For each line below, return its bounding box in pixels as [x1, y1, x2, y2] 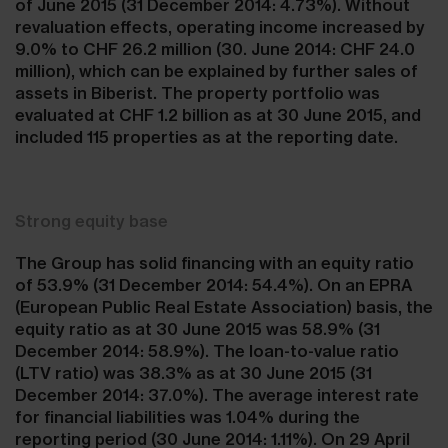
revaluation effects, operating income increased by [15, 17, 425, 37]
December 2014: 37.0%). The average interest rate [15, 385, 419, 405]
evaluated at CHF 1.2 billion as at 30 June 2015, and [15, 105, 421, 125]
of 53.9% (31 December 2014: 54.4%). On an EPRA [15, 275, 412, 295]
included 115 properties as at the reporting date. [15, 127, 398, 147]
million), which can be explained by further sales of [15, 61, 418, 81]
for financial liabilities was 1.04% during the [15, 407, 360, 427]
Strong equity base [15, 211, 168, 231]
